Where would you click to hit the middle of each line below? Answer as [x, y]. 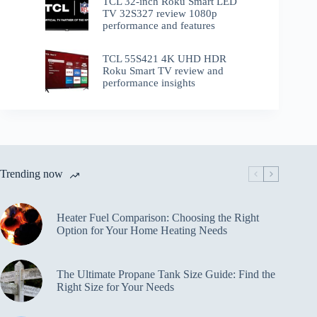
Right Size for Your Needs [115, 287]
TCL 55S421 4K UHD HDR [165, 58]
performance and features [159, 25]
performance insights [149, 82]
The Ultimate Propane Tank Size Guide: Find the [166, 274]
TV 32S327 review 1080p [160, 13]
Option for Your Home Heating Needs [142, 230]
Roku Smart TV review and [163, 70]
